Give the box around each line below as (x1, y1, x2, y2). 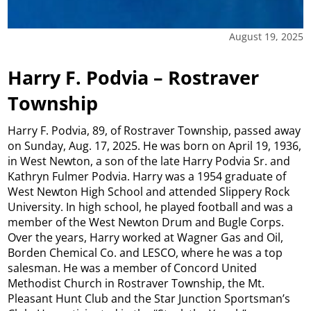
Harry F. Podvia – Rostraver (8, 64, 260, 90)
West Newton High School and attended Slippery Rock (8, 184, 290, 200)
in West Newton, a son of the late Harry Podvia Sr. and (8, 153, 291, 169)
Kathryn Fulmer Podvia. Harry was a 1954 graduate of (8, 169, 287, 185)
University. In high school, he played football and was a (8, 199, 294, 215)
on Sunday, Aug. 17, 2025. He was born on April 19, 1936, (8, 138, 302, 154)
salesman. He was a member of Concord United (8, 260, 258, 276)
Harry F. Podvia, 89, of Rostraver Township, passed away (8, 123, 301, 139)
